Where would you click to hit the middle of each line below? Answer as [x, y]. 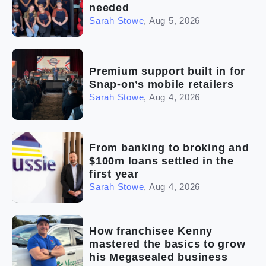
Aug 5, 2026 [174, 21]
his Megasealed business [159, 257]
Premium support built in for [167, 72]
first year [114, 174]
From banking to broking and [169, 148]
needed [109, 8]
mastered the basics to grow [167, 244]
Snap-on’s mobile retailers [161, 85]
